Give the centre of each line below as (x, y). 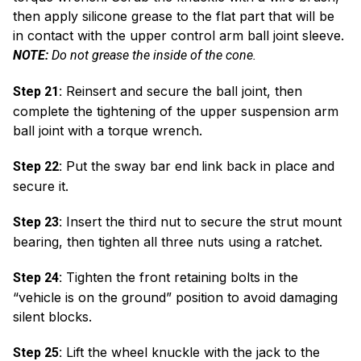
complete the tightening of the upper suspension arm (176, 111)
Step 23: (37, 222)
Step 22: (37, 166)
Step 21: (37, 91)
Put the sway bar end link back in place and (198, 166)
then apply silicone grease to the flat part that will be (174, 16)
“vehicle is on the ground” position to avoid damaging (175, 297)
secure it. (41, 186)
